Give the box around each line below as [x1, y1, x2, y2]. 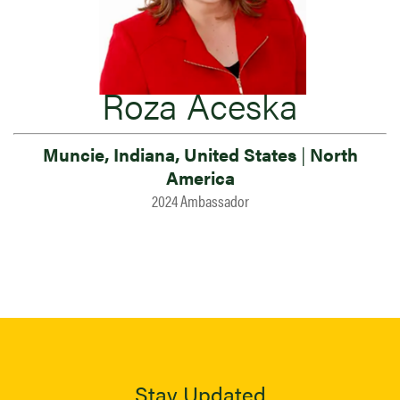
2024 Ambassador [151, 189, 249, 212]
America [165, 164, 235, 190]
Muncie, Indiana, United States [42, 141, 301, 167]
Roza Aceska [102, 79, 298, 130]
